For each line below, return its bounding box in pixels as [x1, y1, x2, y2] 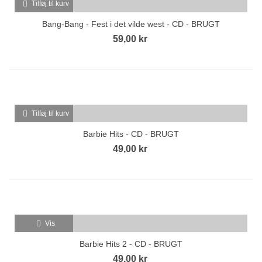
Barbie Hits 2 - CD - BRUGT [80, 239, 182, 249]
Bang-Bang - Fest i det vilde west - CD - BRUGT [42, 19, 220, 29]
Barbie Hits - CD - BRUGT [83, 129, 179, 139]
